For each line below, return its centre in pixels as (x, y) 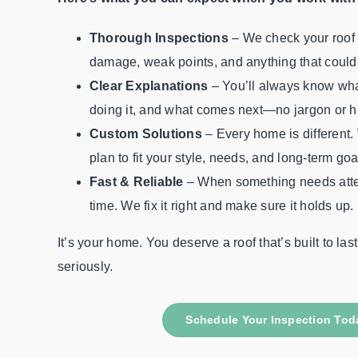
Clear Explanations (151, 86)
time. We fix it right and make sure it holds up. (222, 205)
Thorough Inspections (159, 38)
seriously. (86, 266)
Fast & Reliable (138, 181)
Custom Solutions (148, 133)
